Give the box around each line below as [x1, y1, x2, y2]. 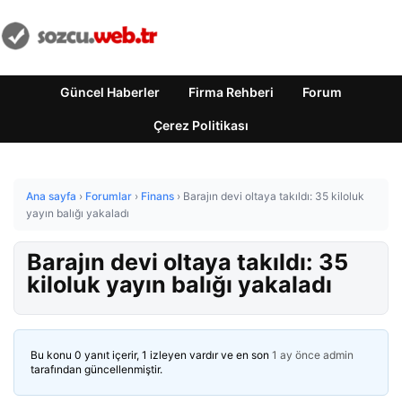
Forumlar [85, 189, 132, 203]
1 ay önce [272, 348, 320, 362]
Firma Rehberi [188, 84, 274, 100]
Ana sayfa [26, 189, 76, 203]
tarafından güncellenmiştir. [31, 363, 162, 376]
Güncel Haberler [60, 84, 160, 100]
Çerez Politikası [153, 118, 249, 133]
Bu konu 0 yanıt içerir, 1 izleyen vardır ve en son [31, 348, 272, 362]
